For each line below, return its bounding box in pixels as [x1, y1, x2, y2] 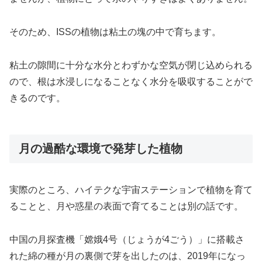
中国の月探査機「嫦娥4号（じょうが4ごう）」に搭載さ [9, 234, 244, 244]
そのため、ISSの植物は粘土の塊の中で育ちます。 [9, 26, 221, 37]
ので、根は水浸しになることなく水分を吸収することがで [9, 76, 253, 87]
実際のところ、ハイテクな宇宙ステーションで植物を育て [9, 184, 253, 195]
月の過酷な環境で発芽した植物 [19, 142, 182, 155]
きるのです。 [9, 92, 65, 103]
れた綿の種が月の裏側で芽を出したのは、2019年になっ [9, 250, 246, 261]
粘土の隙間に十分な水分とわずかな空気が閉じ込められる [9, 60, 253, 70]
